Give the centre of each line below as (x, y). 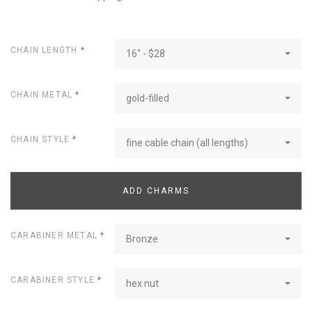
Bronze (142, 239)
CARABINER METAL (56, 235)
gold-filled (148, 98)
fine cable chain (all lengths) (187, 142)
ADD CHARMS (156, 190)
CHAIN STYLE (42, 139)
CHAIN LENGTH (46, 50)
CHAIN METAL (43, 94)
